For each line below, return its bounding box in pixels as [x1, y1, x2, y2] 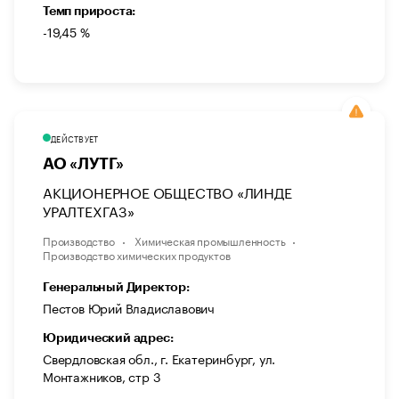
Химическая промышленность [134, 231, 286, 248]
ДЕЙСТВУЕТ [51, 131, 99, 144]
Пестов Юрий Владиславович [43, 297, 215, 317]
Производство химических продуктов [43, 245, 231, 263]
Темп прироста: [43, 4, 136, 17]
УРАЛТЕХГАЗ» [43, 198, 134, 221]
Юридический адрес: [43, 330, 174, 344]
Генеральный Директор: [43, 280, 190, 293]
